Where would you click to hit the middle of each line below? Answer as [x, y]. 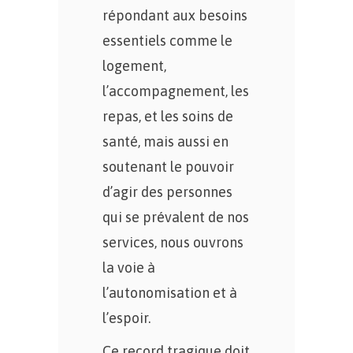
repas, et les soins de [168, 116]
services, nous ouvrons [173, 242]
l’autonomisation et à [170, 293]
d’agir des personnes [167, 192]
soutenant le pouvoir [168, 167]
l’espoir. [126, 318]
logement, [134, 66]
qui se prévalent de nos [176, 217]
